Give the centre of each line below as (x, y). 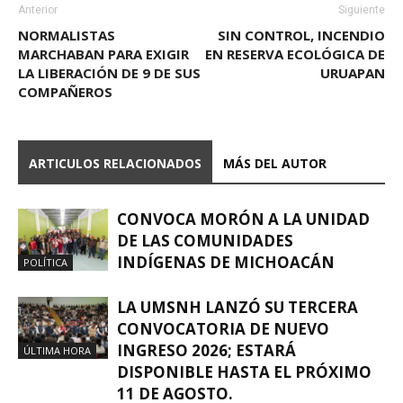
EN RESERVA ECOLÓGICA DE (295, 54)
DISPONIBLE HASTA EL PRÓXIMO (244, 372)
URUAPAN (353, 72)
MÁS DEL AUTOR (275, 163)
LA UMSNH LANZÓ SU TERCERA (237, 307)
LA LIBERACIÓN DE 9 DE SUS (109, 72)
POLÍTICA (45, 262)
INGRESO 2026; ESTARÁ (206, 350)
